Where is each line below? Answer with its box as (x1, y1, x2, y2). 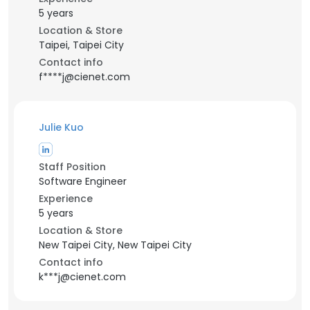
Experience (39, 192, 93, 206)
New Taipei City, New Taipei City (39, 238, 192, 252)
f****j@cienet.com (39, 70, 130, 84)
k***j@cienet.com (39, 270, 126, 284)
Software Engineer (39, 174, 127, 188)
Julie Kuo (39, 120, 84, 134)
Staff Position (39, 160, 106, 174)
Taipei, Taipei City (39, 38, 124, 52)
